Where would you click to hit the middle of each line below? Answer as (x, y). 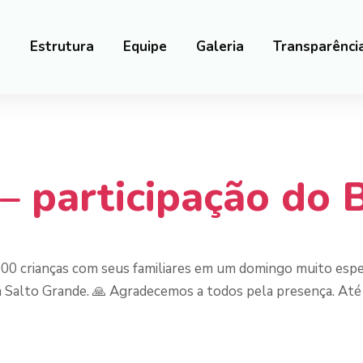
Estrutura (62, 47)
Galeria (220, 47)
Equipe (145, 47)
